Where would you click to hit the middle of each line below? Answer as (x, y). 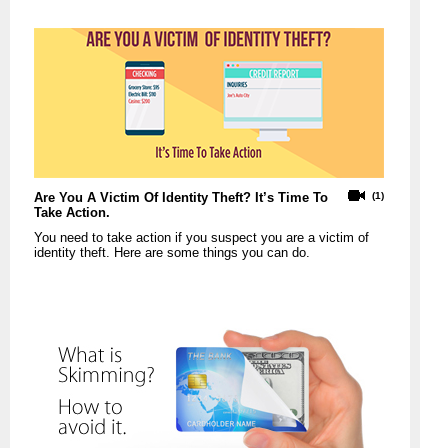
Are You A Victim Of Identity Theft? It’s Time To (181, 198)
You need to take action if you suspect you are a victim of (201, 238)
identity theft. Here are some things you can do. (172, 253)
